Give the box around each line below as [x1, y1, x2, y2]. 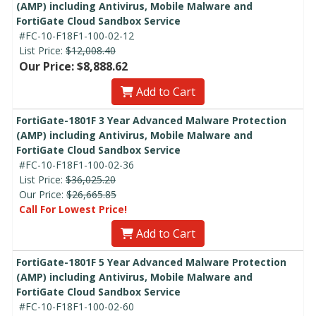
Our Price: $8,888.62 [19, 58, 128, 74]
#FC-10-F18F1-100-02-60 [19, 299, 134, 313]
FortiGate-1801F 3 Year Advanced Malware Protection [16, 113, 286, 127]
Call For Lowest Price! [19, 202, 127, 216]
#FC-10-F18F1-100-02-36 [19, 157, 134, 171]
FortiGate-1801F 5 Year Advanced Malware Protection [16, 255, 286, 269]
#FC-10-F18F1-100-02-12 [19, 28, 134, 42]
